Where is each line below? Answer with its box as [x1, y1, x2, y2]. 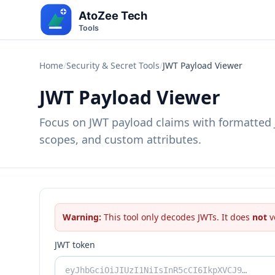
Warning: [63, 211, 101, 223]
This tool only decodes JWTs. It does [101, 211, 252, 223]
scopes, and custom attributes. [39, 132, 201, 147]
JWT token [55, 239, 95, 250]
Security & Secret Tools [66, 60, 160, 71]
